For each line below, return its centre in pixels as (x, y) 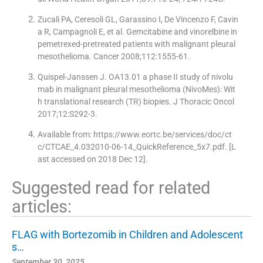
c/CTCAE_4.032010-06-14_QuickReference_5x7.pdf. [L (136, 147)
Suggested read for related (111, 188)
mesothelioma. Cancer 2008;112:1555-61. (114, 57)
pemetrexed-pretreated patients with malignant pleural (136, 44)
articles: (42, 207)
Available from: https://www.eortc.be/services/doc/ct (134, 135)
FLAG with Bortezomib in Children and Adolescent (127, 235)
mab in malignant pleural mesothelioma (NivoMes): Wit (136, 90)
